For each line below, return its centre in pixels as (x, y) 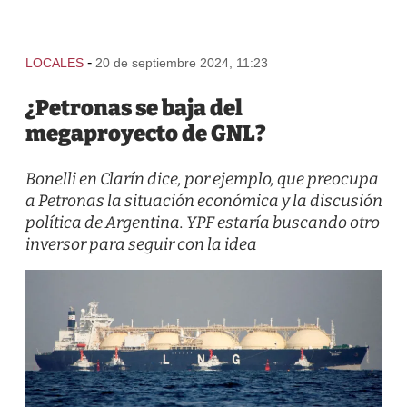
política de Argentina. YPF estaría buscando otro (202, 223)
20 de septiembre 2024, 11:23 (181, 63)
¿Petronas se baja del (134, 108)
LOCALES (54, 63)
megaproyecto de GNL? (145, 134)
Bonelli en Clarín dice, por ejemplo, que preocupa (202, 179)
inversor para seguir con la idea (141, 244)
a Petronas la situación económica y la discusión (203, 201)
